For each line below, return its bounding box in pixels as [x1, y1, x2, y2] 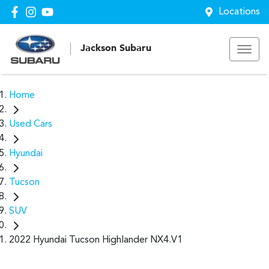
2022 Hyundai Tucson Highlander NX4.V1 [9, 235, 183, 246]
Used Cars [9, 119, 52, 130]
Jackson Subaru [80, 44, 151, 53]
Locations [219, 7, 260, 17]
